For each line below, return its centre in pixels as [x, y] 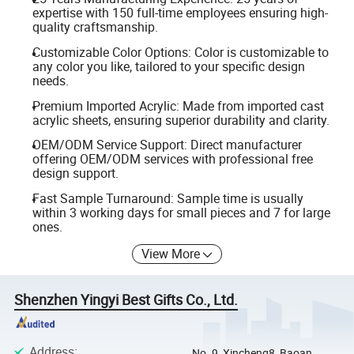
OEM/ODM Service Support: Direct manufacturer [167, 145]
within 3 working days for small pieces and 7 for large [181, 212]
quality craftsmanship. [95, 27]
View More [171, 254]
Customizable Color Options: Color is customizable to [180, 52]
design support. [75, 173]
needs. [50, 80]
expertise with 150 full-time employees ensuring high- [180, 13]
